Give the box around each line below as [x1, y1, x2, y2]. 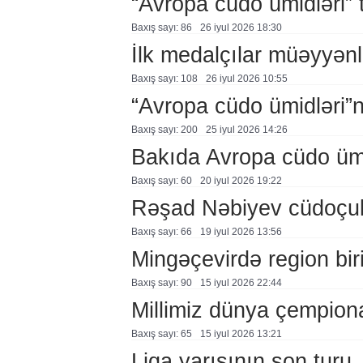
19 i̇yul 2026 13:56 [199, 226, 282, 237]
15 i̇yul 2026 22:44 [199, 277, 282, 288]
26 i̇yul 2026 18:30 [199, 22, 282, 33]
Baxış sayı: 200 [130, 124, 198, 135]
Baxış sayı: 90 [130, 277, 192, 288]
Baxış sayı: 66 [130, 226, 192, 237]
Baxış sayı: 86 [130, 22, 192, 33]
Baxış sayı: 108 [130, 73, 198, 84]
